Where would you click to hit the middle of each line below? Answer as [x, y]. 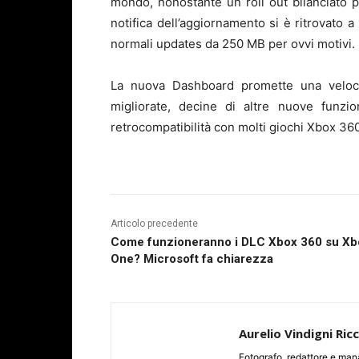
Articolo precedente [154, 223]
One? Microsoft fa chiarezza [192, 258]
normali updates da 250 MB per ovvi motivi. [233, 43]
